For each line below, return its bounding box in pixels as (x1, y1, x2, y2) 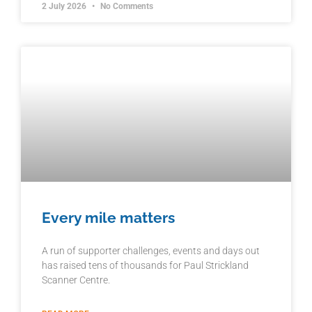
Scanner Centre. (42, 274, 110, 286)
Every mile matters (42, 209, 175, 227)
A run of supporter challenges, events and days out (42, 245, 260, 257)
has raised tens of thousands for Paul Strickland (42, 260, 249, 272)
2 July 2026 (42, 1, 88, 12)
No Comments (98, 1, 153, 12)
